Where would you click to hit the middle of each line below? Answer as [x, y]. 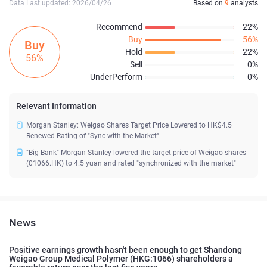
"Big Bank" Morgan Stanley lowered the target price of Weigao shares [136, 153]
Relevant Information [56, 106]
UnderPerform [117, 77]
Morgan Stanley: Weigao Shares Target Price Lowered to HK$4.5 [129, 125]
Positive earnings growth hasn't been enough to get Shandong [125, 250]
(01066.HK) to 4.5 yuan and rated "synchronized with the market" [131, 164]
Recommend [119, 27]
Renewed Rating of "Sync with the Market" [93, 136]
